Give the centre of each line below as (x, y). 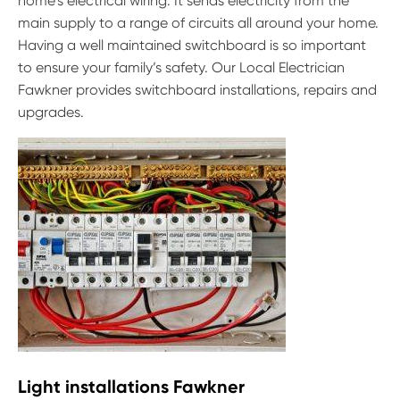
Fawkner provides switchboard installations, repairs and (197, 90)
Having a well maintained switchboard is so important (192, 46)
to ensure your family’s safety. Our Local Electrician (181, 68)
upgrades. (51, 112)
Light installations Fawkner (131, 387)
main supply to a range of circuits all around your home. (198, 23)
